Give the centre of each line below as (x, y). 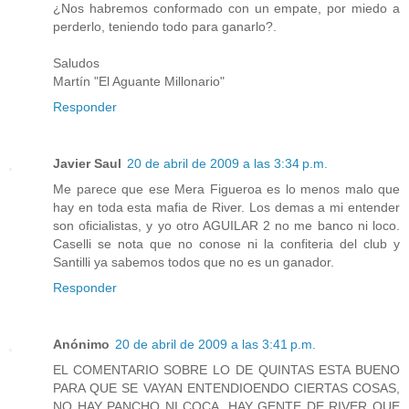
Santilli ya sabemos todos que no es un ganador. (194, 262)
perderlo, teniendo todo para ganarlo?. (165, 26)
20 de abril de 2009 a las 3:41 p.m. (215, 344)
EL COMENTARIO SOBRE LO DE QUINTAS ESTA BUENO (226, 369)
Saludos (76, 63)
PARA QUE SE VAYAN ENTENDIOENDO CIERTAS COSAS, (226, 388)
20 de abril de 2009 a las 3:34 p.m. (227, 163)
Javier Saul (87, 163)
